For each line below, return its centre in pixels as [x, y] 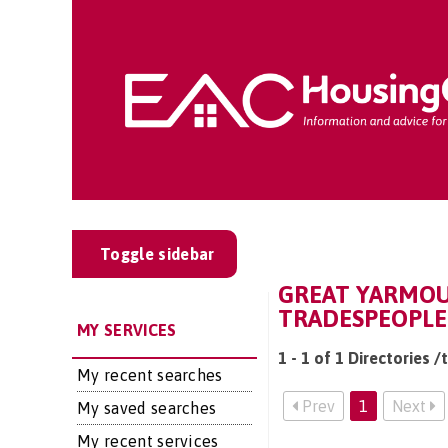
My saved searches [147, 408]
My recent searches [150, 375]
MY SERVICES [127, 330]
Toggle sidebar [157, 254]
